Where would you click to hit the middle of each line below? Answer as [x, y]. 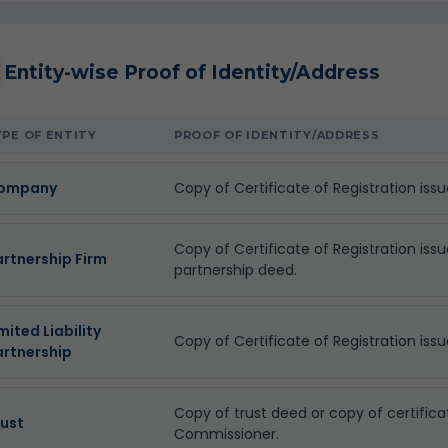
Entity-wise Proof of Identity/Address [192, 72]
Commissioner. [226, 434]
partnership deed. [235, 270]
